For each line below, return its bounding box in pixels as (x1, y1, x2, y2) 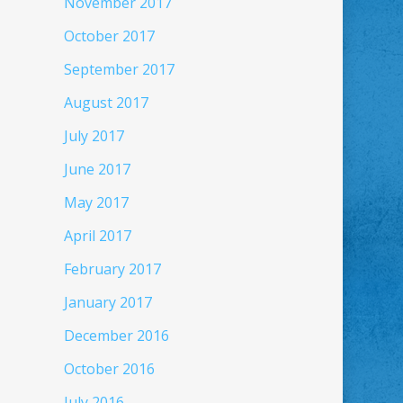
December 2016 (63, 326, 169, 345)
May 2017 (63, 193, 129, 212)
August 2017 (63, 93, 148, 112)
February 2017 (63, 259, 161, 279)
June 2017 (63, 159, 130, 179)
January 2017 (63, 292, 152, 312)
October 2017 (63, 26, 155, 46)
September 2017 (63, 59, 175, 79)
